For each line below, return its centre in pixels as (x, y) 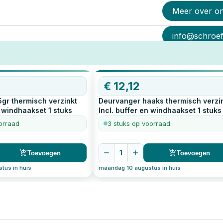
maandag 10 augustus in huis (139, 168)
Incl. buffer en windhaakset (147, 110)
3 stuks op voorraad (139, 124)
